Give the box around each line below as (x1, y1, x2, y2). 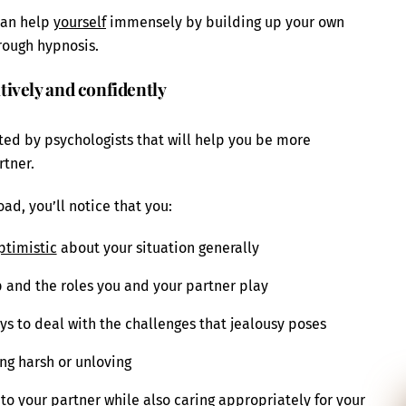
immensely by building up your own (106, 14, 344, 32)
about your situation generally (56, 239, 259, 257)
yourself (53, 14, 106, 32)
